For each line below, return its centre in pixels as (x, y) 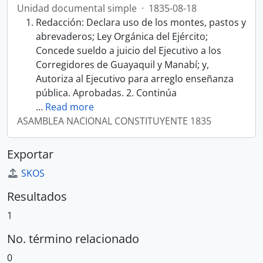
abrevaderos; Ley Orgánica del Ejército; (122, 36)
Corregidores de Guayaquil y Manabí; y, (122, 65)
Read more (70, 107)
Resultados (37, 196)
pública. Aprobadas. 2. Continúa (106, 93)
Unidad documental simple (77, 8)
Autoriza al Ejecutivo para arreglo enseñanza (135, 79)
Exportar (30, 154)
